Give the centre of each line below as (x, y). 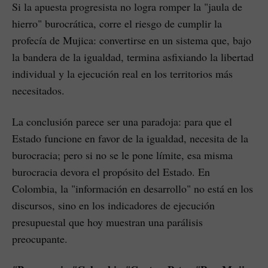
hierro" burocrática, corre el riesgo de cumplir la (117, 23)
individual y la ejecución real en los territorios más (122, 73)
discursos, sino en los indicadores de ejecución (113, 205)
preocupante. (40, 238)
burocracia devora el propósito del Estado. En (111, 171)
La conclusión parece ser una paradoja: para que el (122, 121)
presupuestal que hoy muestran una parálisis (107, 222)
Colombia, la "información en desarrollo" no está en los (133, 188)
